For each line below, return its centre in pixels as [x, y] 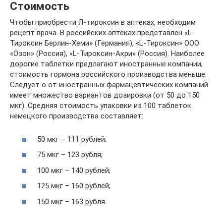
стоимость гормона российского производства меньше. [108, 75]
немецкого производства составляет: [77, 116]
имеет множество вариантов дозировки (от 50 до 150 [105, 95]
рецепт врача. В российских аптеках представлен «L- [102, 33]
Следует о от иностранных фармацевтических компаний [109, 85]
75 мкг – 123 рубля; [70, 155]
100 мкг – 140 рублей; [74, 170]
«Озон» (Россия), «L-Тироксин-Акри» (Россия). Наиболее [107, 54]
